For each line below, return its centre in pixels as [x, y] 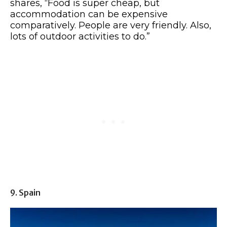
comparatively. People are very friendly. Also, [111, 25]
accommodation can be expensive [89, 14]
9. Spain [25, 192]
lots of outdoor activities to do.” [80, 36]
